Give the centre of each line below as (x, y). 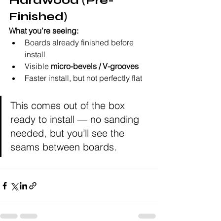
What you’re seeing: (44, 31)
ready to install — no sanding (76, 119)
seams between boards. (64, 147)
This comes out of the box (69, 106)
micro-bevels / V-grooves (95, 66)
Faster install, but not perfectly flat (83, 78)
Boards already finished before (80, 43)
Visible (38, 66)
